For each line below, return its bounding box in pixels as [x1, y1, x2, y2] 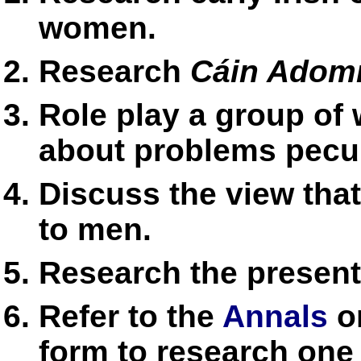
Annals [222, 298, 328, 334]
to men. [39, 211, 151, 247]
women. [39, 10, 156, 45]
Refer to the [39, 298, 222, 334]
